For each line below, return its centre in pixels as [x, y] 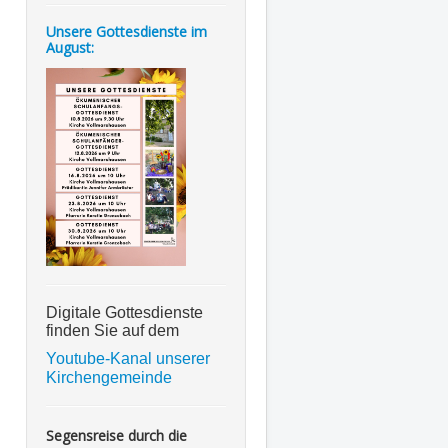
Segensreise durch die [116, 436]
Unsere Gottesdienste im [126, 32]
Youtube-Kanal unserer [128, 359]
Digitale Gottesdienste [124, 313]
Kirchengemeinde [109, 378]
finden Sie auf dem [114, 331]
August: [70, 48]
